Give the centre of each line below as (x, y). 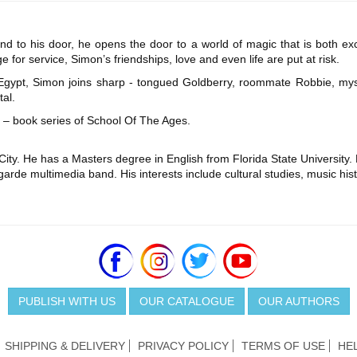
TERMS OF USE (283, 346)
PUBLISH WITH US (67, 302)
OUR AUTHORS (298, 302)
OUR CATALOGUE (186, 302)
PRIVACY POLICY (183, 346)
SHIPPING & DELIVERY (65, 346)
